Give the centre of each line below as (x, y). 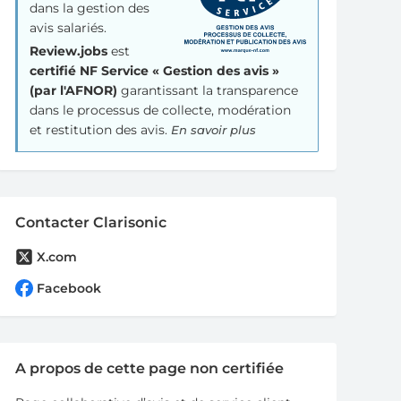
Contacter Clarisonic (91, 222)
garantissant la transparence (208, 90)
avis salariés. (68, 28)
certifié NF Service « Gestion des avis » (155, 71)
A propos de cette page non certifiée (150, 369)
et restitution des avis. (101, 130)
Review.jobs (69, 51)
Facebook (69, 289)
